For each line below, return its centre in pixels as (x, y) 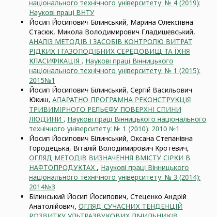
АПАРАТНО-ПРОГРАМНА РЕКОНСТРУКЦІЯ (122, 100)
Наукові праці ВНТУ (62, 12)
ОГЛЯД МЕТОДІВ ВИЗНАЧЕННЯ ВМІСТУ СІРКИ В (110, 158)
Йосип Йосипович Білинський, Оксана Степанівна (111, 138)
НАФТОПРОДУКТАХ (63, 167)
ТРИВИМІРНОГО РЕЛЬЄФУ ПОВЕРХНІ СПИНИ (105, 109)
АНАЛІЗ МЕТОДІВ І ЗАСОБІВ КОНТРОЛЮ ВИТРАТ (111, 41)
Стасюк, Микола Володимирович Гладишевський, (112, 32)
